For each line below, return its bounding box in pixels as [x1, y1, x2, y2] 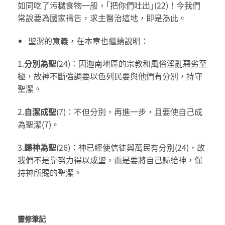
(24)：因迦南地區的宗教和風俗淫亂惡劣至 [56, 57, 207, 70]
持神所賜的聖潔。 [18, 166, 82, 178]
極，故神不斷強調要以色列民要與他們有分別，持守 [18, 70, 202, 82]
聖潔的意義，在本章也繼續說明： [28, 34, 149, 47]
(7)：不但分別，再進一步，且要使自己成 [56, 105, 202, 118]
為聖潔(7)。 [18, 118, 59, 131]
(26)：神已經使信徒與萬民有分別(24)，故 [56, 141, 205, 153]
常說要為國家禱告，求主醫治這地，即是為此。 [18, 11, 186, 24]
